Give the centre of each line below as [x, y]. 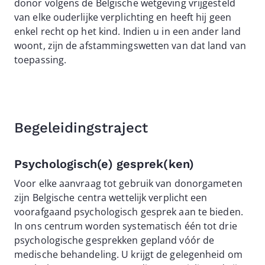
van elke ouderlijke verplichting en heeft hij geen [123, 17]
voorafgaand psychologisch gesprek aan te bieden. [129, 212]
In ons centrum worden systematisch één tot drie [126, 226]
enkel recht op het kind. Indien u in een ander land [128, 31]
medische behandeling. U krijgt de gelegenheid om [128, 254]
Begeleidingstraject [81, 128]
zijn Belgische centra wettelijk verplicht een [111, 198]
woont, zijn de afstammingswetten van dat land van [130, 46]
